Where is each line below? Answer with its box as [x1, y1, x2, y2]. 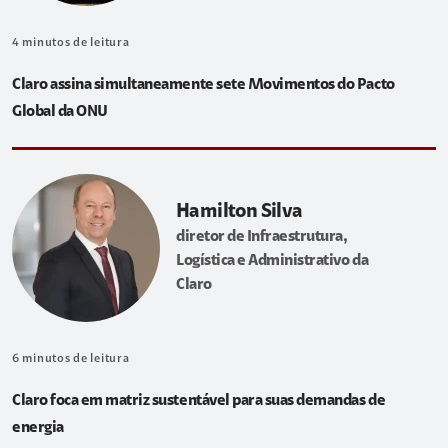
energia [12, 420, 64, 437]
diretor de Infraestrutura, [176, 228, 348, 245]
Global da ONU [12, 104, 108, 121]
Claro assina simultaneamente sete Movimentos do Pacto [12, 77, 395, 94]
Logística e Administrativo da [176, 252, 369, 269]
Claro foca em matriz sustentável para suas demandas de [12, 393, 386, 410]
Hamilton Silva [176, 201, 303, 222]
